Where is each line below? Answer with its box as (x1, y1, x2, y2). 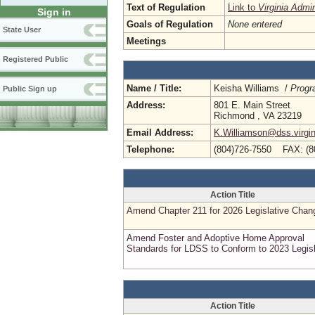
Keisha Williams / (214, 83, 290, 94)
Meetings (127, 36, 166, 46)
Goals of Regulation (127, 19, 213, 30)
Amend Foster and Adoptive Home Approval (127, 233, 304, 243)
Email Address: (127, 127, 193, 138)
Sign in (37, 6, 71, 18)
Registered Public (3, 55, 68, 64)
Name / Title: (127, 83, 181, 94)
